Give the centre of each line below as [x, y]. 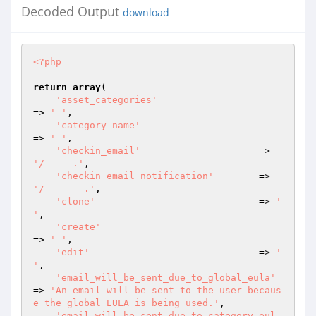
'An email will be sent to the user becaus [166, 290]
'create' [78, 227]
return [50, 87]
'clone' [75, 201]
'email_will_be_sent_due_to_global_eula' [166, 278]
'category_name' [98, 125]
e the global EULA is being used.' [126, 303]
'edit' [73, 252]
